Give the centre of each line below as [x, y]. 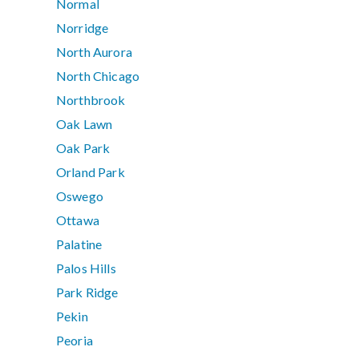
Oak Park [83, 148]
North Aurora [94, 52]
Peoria [75, 341]
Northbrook [91, 100]
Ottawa [78, 220]
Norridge [83, 28]
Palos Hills [86, 268]
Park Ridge [87, 292]
